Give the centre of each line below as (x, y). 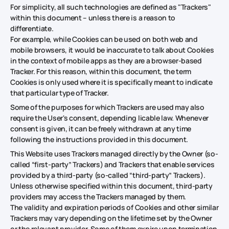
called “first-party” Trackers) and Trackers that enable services (112, 164)
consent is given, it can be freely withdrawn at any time (101, 128)
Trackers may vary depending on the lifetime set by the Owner (111, 218)
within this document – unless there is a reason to (93, 17)
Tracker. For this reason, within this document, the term (101, 71)
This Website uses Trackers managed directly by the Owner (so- (114, 153)
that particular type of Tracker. (60, 93)
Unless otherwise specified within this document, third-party (111, 186)
